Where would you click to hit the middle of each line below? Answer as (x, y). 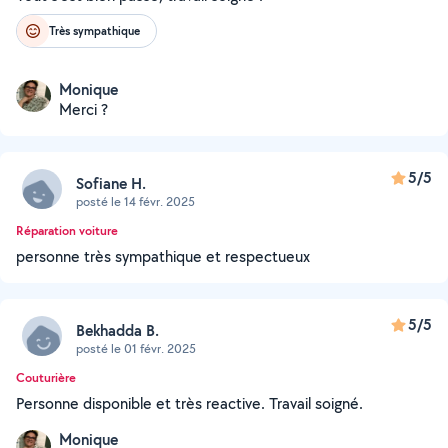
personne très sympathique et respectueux (163, 256)
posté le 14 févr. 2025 (135, 201)
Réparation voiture (67, 230)
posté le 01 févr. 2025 (136, 348)
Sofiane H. (111, 183)
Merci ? (83, 109)
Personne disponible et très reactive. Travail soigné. (189, 403)
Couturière (46, 377)
